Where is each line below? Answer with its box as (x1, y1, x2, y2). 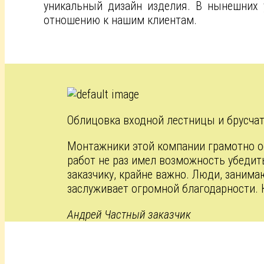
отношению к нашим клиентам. (44, 12, 197, 27)
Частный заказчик (104, 207, 192, 222)
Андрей (67, 207, 103, 222)
